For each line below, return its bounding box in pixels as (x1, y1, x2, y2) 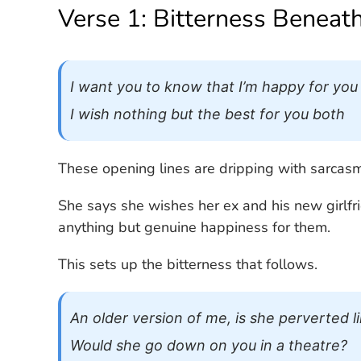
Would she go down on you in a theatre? (69, 336, 347, 354)
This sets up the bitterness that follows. (58, 255, 318, 275)
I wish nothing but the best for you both (69, 105, 345, 122)
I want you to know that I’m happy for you (69, 77, 358, 95)
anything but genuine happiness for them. (58, 218, 331, 238)
